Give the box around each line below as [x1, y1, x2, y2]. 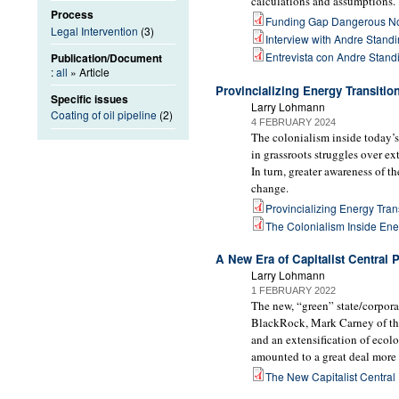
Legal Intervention [51, 22, 138, 38]
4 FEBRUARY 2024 [251, 116, 336, 127]
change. [251, 179, 289, 196]
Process [51, 6, 94, 23]
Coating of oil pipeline [51, 107, 157, 123]
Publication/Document [51, 49, 162, 66]
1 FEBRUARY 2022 [251, 285, 336, 297]
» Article [68, 63, 110, 79]
